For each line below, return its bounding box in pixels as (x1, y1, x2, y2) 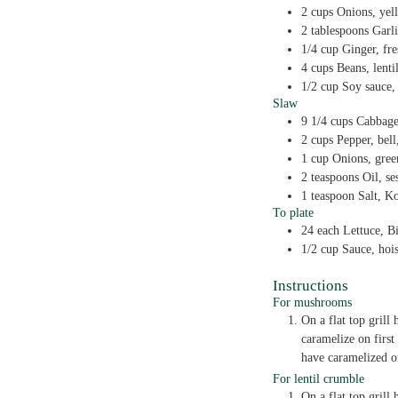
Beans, (337, 60, 370, 75)
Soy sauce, (342, 79, 395, 93)
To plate (273, 205, 314, 219)
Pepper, (337, 132, 374, 147)
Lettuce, (343, 223, 384, 237)
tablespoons (311, 23, 369, 37)
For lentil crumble (273, 371, 364, 386)
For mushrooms (273, 295, 352, 309)
